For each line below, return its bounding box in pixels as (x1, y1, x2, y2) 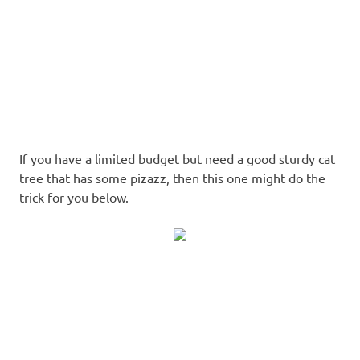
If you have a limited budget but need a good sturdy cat (19, 149, 335, 166)
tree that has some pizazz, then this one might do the (19, 169, 325, 186)
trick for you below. (19, 188, 129, 205)
